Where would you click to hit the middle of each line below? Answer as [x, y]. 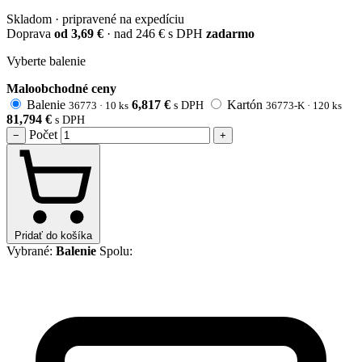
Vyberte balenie [46, 61]
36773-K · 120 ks [304, 105]
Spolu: [116, 250]
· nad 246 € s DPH [155, 33]
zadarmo [230, 33]
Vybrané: [31, 250]
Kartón [246, 104]
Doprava [30, 33]
